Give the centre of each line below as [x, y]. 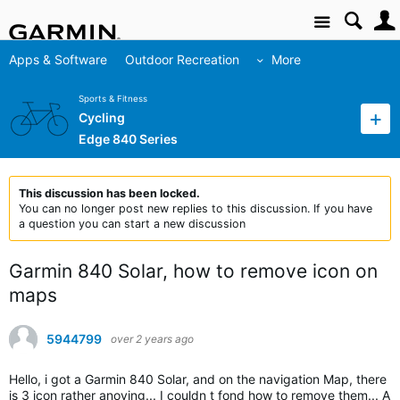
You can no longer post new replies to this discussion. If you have [196, 208]
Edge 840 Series [128, 139]
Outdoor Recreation [182, 59]
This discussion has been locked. [109, 193]
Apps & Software [58, 59]
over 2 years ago [152, 339]
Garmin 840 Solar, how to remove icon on [193, 271]
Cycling [102, 118]
